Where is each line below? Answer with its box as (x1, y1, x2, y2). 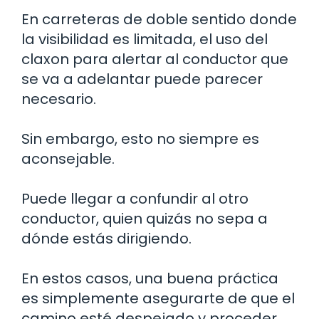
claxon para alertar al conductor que (21, 49, 288, 70)
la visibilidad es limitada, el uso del (21, 29, 268, 50)
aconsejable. (21, 149, 115, 169)
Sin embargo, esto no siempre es (21, 129, 259, 150)
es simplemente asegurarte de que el (21, 288, 295, 309)
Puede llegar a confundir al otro (21, 189, 249, 209)
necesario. (21, 89, 96, 110)
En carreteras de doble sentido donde (21, 9, 297, 30)
